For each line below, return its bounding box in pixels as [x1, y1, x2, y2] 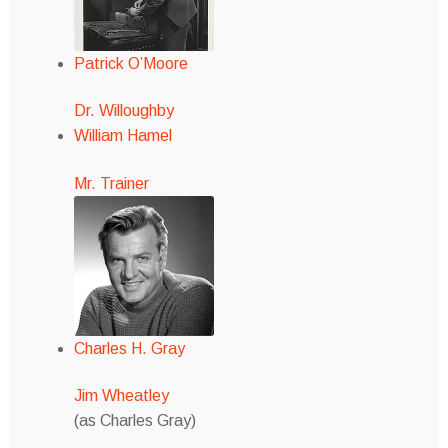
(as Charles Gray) [73, 412, 196, 430]
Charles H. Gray [73, 339, 185, 357]
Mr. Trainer [73, 174, 149, 192]
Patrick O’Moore [73, 54, 188, 72]
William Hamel [73, 127, 172, 145]
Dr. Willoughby [73, 102, 174, 120]
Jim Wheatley [73, 387, 169, 405]
